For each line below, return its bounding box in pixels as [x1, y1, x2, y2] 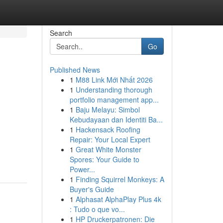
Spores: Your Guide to [69, 154, 139, 164]
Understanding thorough [75, 85, 152, 95]
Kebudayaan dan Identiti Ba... [69, 114, 163, 124]
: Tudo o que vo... [69, 204, 125, 214]
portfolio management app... [69, 95, 159, 105]
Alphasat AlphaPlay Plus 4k [75, 194, 161, 204]
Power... [69, 164, 95, 174]
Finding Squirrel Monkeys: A [75, 174, 164, 184]
